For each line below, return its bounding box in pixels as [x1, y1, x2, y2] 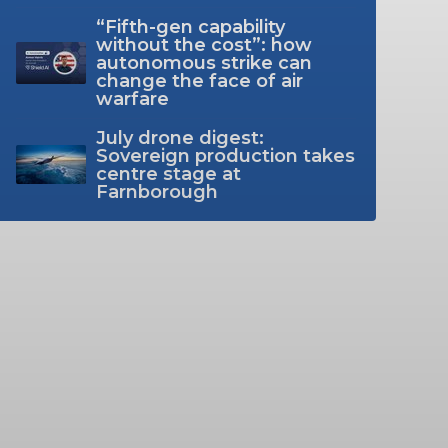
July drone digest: [95, 126, 264, 149]
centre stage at [95, 162, 241, 185]
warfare [95, 87, 169, 110]
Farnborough [95, 180, 218, 203]
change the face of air [95, 69, 303, 92]
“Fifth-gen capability [95, 15, 285, 38]
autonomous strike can [95, 51, 312, 74]
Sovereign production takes [95, 144, 355, 167]
